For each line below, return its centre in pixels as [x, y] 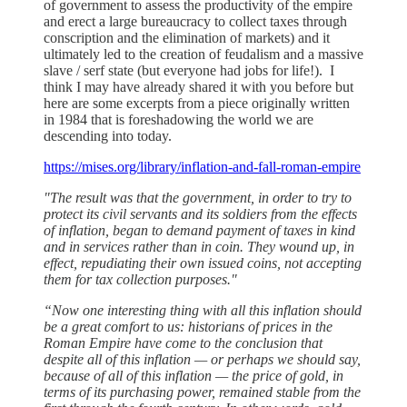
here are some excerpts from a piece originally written [197, 103]
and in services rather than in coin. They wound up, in [199, 246]
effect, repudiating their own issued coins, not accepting [203, 263]
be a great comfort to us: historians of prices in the [188, 326]
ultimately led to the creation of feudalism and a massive [203, 54]
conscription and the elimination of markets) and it [187, 37]
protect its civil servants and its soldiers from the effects [200, 213]
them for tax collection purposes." [140, 279]
